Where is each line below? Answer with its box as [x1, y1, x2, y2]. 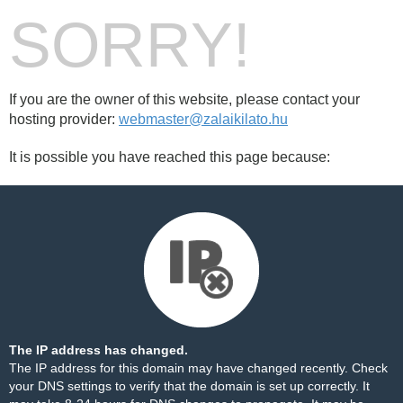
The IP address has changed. [9, 343, 188, 357]
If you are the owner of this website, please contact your [9, 92, 360, 107]
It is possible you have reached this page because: [9, 149, 330, 165]
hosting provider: [9, 112, 119, 127]
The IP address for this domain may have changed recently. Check [9, 361, 388, 375]
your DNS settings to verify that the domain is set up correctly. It [9, 379, 370, 393]
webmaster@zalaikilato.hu [119, 112, 288, 127]
